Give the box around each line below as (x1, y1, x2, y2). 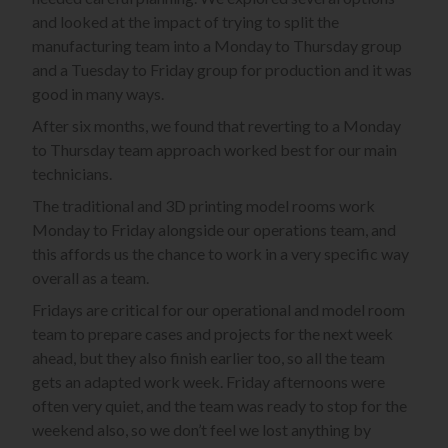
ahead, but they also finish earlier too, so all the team (32, 348, 385, 368)
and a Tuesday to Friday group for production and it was (32, 60, 412, 80)
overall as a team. (32, 268, 149, 288)
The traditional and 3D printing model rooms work (32, 196, 375, 216)
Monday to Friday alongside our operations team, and (32, 220, 396, 240)
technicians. (32, 164, 112, 184)
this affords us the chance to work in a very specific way (32, 244, 409, 264)
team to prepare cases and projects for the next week (32, 324, 393, 344)
